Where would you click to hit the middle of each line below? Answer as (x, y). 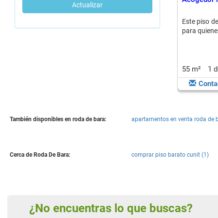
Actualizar (87, 5)
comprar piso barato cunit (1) (170, 155)
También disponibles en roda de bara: (58, 119)
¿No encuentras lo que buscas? (118, 208)
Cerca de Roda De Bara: (40, 155)
